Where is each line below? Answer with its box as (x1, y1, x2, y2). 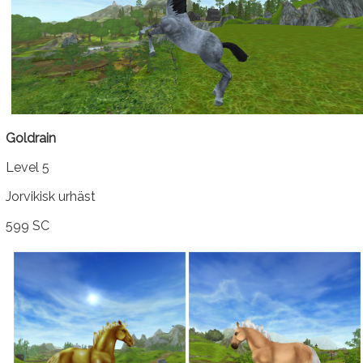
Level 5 (6, 160, 49, 175)
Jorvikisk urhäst (6, 189, 96, 204)
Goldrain (6, 130, 56, 146)
